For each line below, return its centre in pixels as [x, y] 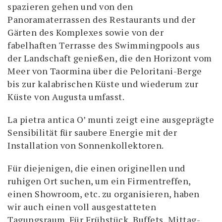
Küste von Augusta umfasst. [66, 97]
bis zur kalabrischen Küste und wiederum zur [103, 84]
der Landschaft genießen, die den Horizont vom [110, 58]
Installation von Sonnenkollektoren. [86, 145]
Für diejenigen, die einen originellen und [96, 168]
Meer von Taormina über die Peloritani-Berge [105, 71]
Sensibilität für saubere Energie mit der [92, 132]
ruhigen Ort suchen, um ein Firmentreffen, [99, 181]
